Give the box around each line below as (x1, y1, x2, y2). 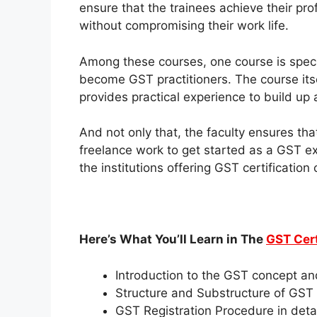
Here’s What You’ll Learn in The (79, 232, 266, 247)
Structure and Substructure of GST (115, 285, 313, 300)
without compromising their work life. (79, 18, 289, 33)
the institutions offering (79, 161, 214, 175)
